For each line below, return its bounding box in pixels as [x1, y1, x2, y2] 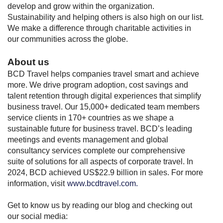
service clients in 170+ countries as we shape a [7, 113, 174, 122]
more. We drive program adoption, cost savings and [7, 81, 188, 89]
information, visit [7, 179, 67, 188]
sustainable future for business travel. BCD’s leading [7, 124, 192, 133]
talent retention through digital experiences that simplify [7, 92, 201, 100]
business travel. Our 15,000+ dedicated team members [7, 103, 200, 111]
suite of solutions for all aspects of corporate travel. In [7, 157, 193, 166]
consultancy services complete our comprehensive [7, 146, 185, 155]
